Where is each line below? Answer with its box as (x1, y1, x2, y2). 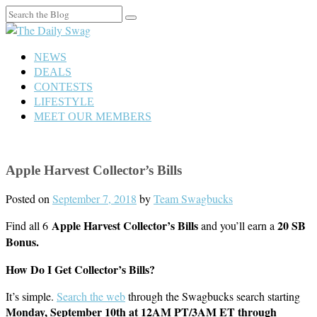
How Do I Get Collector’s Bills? (6, 261, 155, 278)
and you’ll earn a (198, 218, 277, 234)
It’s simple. (6, 289, 57, 304)
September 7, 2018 (52, 191, 137, 207)
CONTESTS (34, 81, 93, 93)
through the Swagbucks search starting (125, 289, 300, 304)
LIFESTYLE (34, 96, 94, 108)
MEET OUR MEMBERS (34, 110, 151, 122)
